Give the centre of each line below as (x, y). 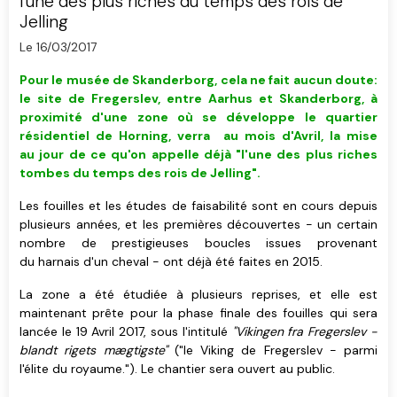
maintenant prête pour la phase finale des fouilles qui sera (198, 312)
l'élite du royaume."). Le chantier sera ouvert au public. (177, 368)
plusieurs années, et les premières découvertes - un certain (198, 224)
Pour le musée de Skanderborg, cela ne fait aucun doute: (198, 79)
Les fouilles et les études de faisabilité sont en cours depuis (198, 205)
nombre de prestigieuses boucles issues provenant (198, 242)
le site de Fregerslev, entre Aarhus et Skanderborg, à (198, 98)
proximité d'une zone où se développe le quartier (198, 117)
